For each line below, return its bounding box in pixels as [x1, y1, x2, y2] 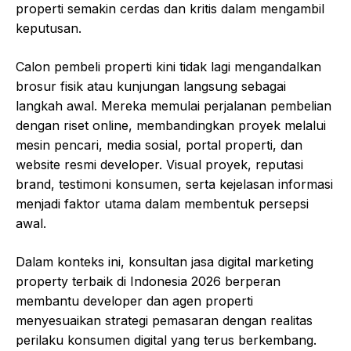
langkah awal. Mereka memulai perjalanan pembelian [16, 98, 331, 114]
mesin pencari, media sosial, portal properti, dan [16, 137, 302, 154]
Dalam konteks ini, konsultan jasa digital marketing [16, 254, 313, 270]
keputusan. [16, 20, 81, 37]
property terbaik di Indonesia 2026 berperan [16, 273, 280, 290]
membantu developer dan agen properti [16, 293, 253, 309]
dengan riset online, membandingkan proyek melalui [16, 118, 326, 134]
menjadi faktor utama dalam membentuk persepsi [16, 196, 309, 212]
